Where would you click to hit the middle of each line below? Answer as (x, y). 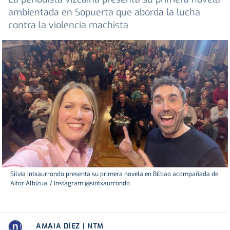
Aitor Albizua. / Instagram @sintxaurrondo (70, 183)
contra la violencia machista (68, 25)
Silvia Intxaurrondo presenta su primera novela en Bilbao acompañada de (114, 174)
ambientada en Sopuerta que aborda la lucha (104, 13)
